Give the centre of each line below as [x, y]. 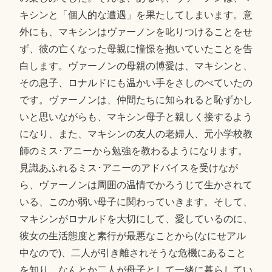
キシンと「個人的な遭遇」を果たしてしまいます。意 [136, 15]
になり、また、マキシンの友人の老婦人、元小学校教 [136, 134]
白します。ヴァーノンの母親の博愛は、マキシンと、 [136, 66]
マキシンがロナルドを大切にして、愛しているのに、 [136, 219]
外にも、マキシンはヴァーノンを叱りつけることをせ [136, 32]
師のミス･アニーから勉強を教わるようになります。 [133, 151]
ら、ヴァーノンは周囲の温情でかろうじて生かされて [136, 185]
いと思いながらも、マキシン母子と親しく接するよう [136, 117]
